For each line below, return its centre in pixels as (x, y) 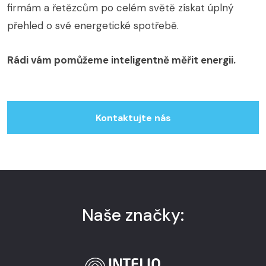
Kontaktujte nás (133, 118)
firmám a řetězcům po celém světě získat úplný (120, 8)
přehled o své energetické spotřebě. (93, 26)
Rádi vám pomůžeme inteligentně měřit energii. (121, 60)
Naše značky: (133, 216)
